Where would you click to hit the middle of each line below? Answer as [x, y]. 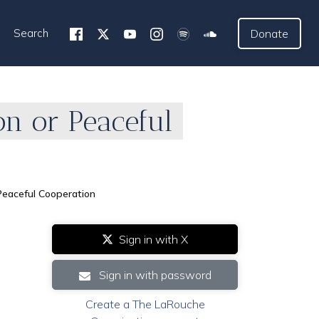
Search [31, 33]
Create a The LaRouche [145, 304]
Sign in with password [153, 275]
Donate [270, 33]
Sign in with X [153, 239]
